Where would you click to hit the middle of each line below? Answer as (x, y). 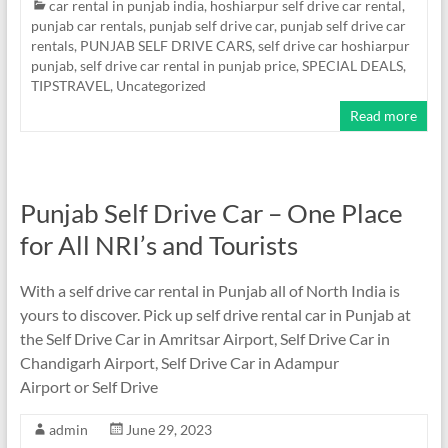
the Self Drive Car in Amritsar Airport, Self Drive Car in (204, 338)
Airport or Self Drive (88, 386)
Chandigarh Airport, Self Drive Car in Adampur (179, 362)
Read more (384, 115)
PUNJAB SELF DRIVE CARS (165, 45)
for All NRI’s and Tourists (158, 244)
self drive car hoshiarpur (333, 45)
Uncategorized (160, 85)
